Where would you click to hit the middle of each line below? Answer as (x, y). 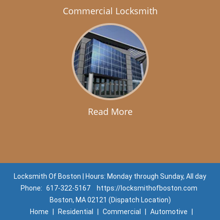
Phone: (32, 188)
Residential (75, 212)
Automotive (169, 212)
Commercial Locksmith (110, 11)
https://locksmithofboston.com (147, 188)
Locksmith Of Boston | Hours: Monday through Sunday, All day (110, 176)
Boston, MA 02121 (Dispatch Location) (110, 200)
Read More (110, 111)
